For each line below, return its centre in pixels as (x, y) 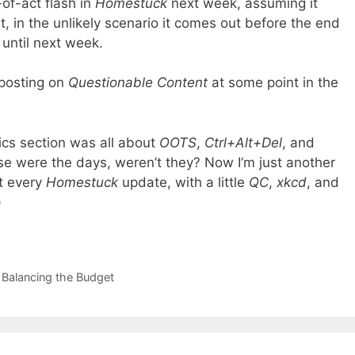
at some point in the (273, 83)
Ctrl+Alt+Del (243, 142)
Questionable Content (138, 83)
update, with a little (183, 182)
